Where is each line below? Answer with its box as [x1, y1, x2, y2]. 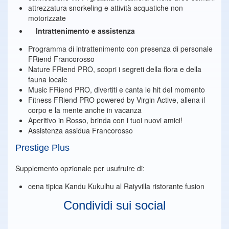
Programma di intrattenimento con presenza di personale [28, 43, 213, 54]
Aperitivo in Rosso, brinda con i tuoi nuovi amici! [28, 115, 182, 125]
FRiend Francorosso [28, 54, 95, 64]
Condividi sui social [63, 198, 166, 212]
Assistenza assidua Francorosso [28, 125, 133, 135]
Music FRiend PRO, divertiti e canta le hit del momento [28, 84, 205, 95]
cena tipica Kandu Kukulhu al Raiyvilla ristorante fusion [28, 181, 204, 191]
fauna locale [28, 74, 67, 84]
